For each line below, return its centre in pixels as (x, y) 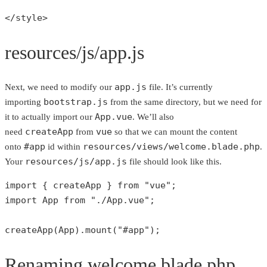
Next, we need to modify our (60, 87)
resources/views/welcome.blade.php (171, 146)
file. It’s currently (180, 87)
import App (34, 200)
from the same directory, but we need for (185, 102)
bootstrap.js (76, 102)
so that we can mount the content (175, 131)
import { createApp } (61, 185)
